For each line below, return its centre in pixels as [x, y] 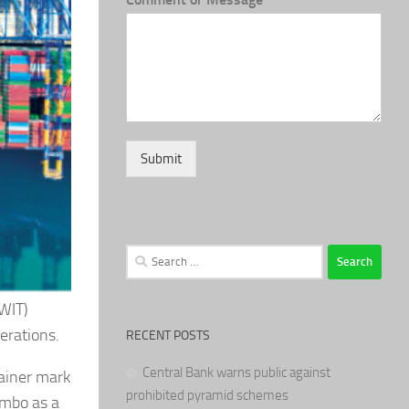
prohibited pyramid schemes [207, 395]
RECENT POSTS [168, 335]
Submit [161, 158]
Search [144, 254]
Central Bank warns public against [236, 372]
